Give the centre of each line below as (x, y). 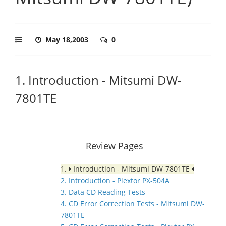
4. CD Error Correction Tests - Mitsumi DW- (133, 204)
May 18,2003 (68, 40)
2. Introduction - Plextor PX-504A (115, 180)
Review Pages (115, 146)
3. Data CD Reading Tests (103, 192)
